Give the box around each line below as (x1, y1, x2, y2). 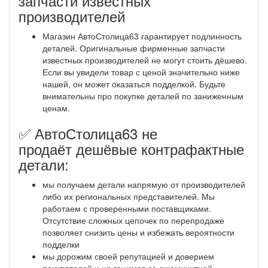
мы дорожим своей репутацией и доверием (42, 249, 214, 262)
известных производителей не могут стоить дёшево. (42, 53, 247, 66)
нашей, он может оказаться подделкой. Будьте (42, 77, 226, 90)
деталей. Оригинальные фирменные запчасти (42, 41, 225, 54)
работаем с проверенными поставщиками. (42, 202, 211, 214)
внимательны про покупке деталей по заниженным (42, 89, 243, 102)
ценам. (42, 101, 70, 114)
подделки (42, 237, 80, 250)
